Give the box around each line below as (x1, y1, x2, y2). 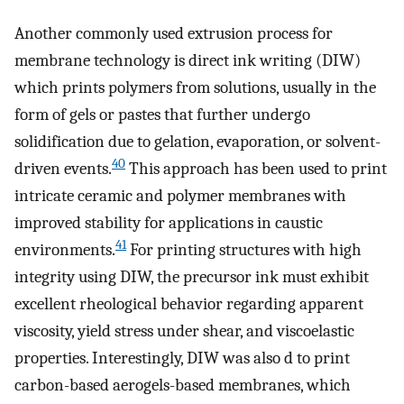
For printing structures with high (126, 240, 362, 261)
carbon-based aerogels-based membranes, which (14, 375, 351, 396)
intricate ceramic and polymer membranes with (14, 186, 346, 207)
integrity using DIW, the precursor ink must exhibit (14, 267, 369, 288)
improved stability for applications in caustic (14, 213, 323, 234)
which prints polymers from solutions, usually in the (14, 78, 376, 98)
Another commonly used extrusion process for (14, 23, 333, 44)
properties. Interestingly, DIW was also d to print (14, 348, 350, 369)
